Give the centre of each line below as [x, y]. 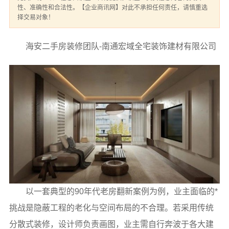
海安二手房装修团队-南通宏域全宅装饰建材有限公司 [121, 46]
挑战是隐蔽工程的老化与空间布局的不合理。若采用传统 [111, 208]
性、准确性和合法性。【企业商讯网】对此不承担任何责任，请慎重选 [112, 8]
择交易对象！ [36, 17]
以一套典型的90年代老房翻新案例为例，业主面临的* [121, 191]
